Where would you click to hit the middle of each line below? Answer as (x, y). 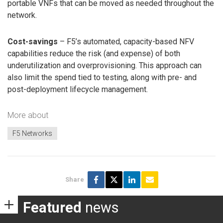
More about (28, 115)
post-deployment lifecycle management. (78, 90)
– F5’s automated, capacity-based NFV (126, 42)
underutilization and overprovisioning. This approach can (105, 66)
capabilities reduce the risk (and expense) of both (94, 54)
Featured (52, 208)
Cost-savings (33, 42)
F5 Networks (32, 134)
